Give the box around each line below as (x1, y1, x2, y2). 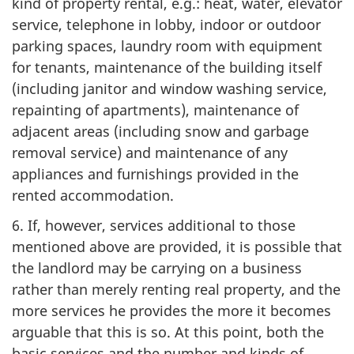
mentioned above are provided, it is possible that (12, 237, 342, 256)
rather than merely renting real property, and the (12, 280, 341, 299)
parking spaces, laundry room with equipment (12, 36, 322, 55)
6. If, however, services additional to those (12, 216, 296, 235)
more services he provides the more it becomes (12, 301, 331, 320)
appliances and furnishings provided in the (12, 164, 299, 183)
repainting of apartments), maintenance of (12, 100, 299, 119)
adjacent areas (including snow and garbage (12, 121, 309, 141)
